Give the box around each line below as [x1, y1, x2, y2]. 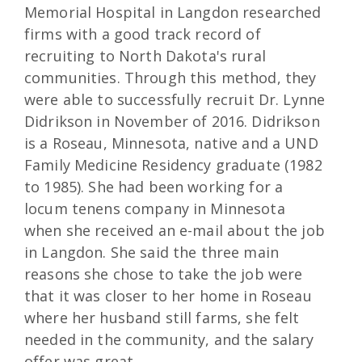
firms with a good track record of [24, 24, 261, 44]
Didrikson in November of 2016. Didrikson [24, 112, 320, 132]
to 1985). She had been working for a [24, 177, 284, 197]
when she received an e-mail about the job [24, 221, 325, 241]
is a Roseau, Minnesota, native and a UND [24, 133, 318, 154]
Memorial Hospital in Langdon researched [24, 2, 322, 23]
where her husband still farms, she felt [24, 308, 300, 328]
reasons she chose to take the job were [24, 264, 303, 284]
